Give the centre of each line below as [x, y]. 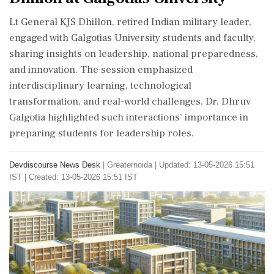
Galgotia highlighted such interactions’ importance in [129, 117]
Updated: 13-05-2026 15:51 [207, 165]
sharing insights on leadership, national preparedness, [134, 54]
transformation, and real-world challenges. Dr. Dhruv [130, 102]
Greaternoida [130, 165]
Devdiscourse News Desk [55, 165]
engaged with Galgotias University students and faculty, [132, 38]
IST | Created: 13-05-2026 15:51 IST [73, 177]
